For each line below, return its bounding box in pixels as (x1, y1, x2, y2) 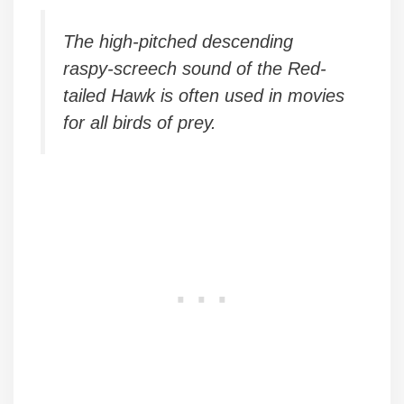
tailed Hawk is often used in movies (63, 86, 344, 106)
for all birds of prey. (63, 113, 216, 133)
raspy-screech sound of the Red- (63, 59, 326, 79)
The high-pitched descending (63, 32, 293, 52)
